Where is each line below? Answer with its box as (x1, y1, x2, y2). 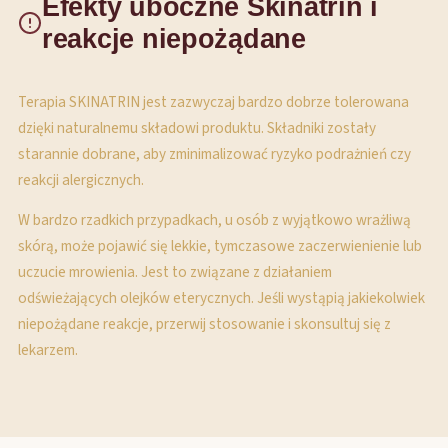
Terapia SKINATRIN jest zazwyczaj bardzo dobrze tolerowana (18, 91, 409, 113)
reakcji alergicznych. (18, 169, 144, 191)
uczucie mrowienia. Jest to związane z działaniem (18, 261, 332, 283)
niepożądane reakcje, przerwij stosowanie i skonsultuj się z (18, 313, 391, 335)
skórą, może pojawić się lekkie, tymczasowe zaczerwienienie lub (18, 235, 422, 257)
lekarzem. (18, 339, 78, 361)
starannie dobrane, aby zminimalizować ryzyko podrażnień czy (18, 143, 411, 165)
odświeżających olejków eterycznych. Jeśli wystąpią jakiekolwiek (18, 287, 425, 309)
